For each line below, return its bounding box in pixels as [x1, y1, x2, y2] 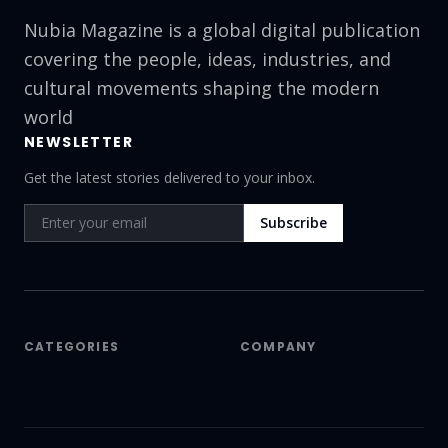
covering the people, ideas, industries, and [24, 47, 391, 71]
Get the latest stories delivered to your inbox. [24, 168, 315, 187]
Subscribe [260, 213, 327, 232]
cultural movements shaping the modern [24, 76, 379, 100]
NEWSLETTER [24, 132, 133, 152]
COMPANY [240, 338, 317, 355]
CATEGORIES [24, 338, 119, 355]
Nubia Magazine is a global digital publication [24, 18, 420, 42]
